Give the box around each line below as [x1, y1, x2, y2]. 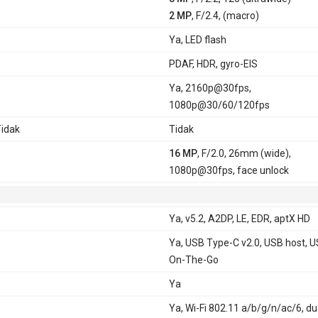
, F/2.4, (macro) [191, 9, 259, 21]
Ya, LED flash [168, 33, 226, 45]
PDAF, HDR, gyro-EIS [168, 57, 258, 70]
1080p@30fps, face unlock [168, 164, 289, 176]
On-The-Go [168, 253, 219, 265]
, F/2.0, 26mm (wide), [197, 147, 291, 159]
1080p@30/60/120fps [168, 99, 270, 111]
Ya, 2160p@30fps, [168, 82, 251, 94]
